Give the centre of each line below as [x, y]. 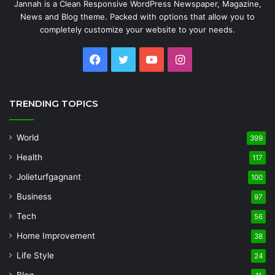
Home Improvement [56, 235]
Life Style [35, 255]
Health [29, 157]
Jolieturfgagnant [49, 176]
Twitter [147, 58]
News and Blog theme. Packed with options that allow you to [137, 16]
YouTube [179, 58]
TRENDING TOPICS [54, 103]
